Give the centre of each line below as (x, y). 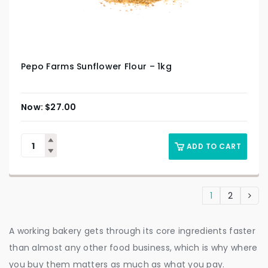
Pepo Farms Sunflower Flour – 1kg (96, 67)
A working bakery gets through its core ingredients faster (132, 231)
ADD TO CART (214, 147)
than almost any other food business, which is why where (133, 248)
